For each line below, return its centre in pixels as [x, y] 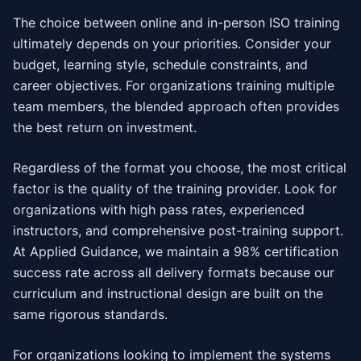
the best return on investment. [105, 127]
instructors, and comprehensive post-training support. [178, 230]
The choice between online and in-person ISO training [176, 23]
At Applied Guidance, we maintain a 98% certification [176, 251]
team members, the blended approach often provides [176, 106]
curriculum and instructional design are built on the [168, 293]
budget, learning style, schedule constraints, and [160, 64]
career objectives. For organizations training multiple [174, 85]
